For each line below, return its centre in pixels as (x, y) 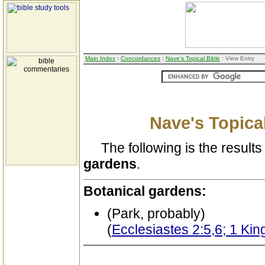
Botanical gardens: (145, 191)
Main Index (100, 58)
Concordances (140, 58)
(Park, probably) (156, 214)
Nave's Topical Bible (193, 58)
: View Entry (237, 58)
